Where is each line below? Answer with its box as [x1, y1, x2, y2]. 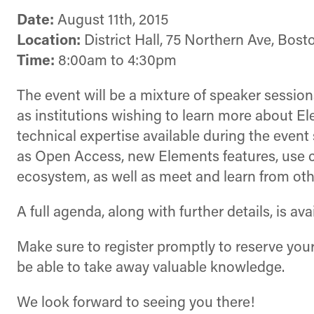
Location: [17, 33, 81, 48]
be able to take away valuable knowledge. [17, 260, 285, 275]
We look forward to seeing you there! [17, 295, 254, 310]
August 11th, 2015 [54, 13, 168, 28]
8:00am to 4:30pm [55, 53, 177, 69]
